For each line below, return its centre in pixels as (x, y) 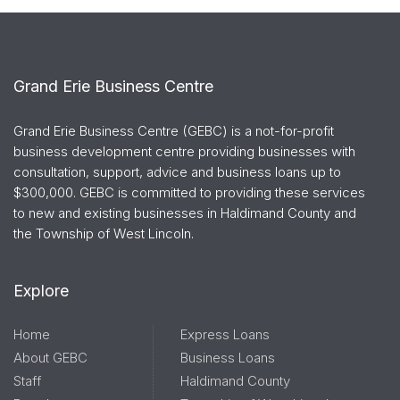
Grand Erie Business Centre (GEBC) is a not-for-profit (174, 130)
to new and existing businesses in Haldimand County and (185, 212)
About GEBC (50, 357)
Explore (41, 290)
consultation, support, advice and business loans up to (177, 171)
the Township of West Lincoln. (104, 233)
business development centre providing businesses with (184, 151)
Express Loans (225, 334)
